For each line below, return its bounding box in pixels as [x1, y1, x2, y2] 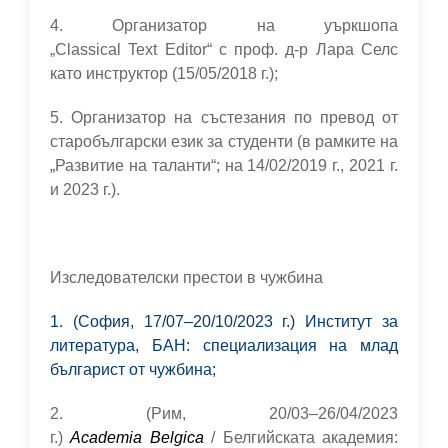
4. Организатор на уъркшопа [50, 17, 398, 34]
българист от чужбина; [50, 361, 216, 378]
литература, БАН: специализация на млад [50, 337, 398, 354]
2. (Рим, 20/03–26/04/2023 [50, 405, 398, 422]
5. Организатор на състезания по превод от [50, 109, 398, 126]
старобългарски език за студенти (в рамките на [50, 133, 398, 150]
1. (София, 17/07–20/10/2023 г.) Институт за [50, 313, 398, 330]
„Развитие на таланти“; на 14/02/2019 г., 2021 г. [50, 157, 398, 174]
